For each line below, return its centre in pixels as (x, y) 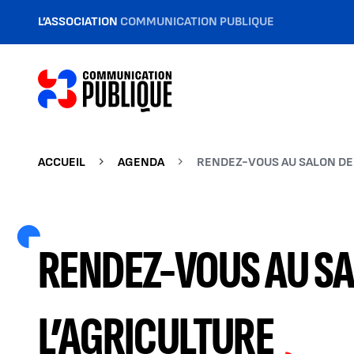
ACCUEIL (62, 162)
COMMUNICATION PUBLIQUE (197, 22)
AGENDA (141, 162)
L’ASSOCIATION (79, 22)
